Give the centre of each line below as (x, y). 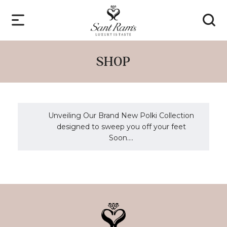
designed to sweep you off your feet (121, 127)
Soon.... (121, 138)
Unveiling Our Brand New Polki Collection (121, 116)
